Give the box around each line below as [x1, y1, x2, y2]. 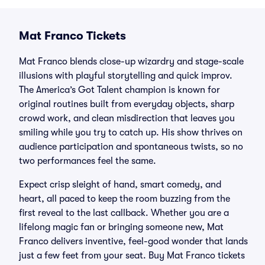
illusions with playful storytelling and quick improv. [19, 70, 232, 81]
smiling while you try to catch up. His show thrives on [19, 127, 243, 138]
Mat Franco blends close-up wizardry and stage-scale [19, 56, 244, 67]
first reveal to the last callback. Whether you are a [19, 208, 229, 218]
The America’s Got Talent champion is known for [19, 85, 220, 95]
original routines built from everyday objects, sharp [19, 99, 234, 109]
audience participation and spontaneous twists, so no [19, 141, 243, 152]
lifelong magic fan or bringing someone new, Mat [19, 222, 224, 232]
